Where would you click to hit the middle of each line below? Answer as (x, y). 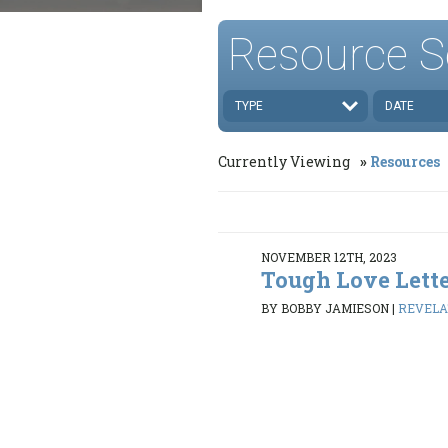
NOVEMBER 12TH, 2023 (329, 256)
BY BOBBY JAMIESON (325, 308)
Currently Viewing (285, 161)
